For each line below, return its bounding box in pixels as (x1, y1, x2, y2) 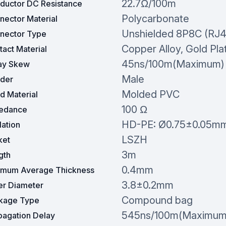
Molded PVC (121, 88, 180, 101)
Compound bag (121, 194, 193, 207)
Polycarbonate (121, 13, 189, 25)
